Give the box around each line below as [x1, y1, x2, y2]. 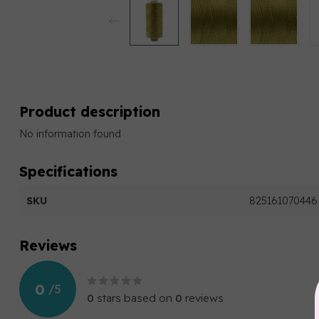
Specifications [19, 162, 117, 180]
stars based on [94, 291, 175, 305]
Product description [19, 103, 160, 120]
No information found [19, 127, 121, 140]
